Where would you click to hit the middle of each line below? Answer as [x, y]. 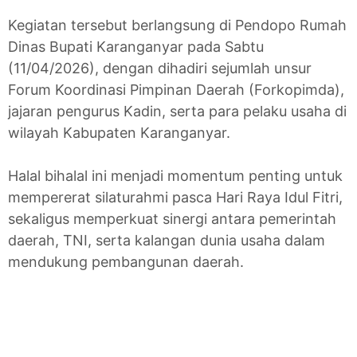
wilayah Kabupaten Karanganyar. [119, 133]
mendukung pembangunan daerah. [126, 262]
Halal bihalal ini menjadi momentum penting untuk [175, 176]
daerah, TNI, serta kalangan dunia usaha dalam [167, 240]
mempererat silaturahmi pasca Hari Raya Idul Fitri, [175, 197]
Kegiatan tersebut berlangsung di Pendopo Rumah [177, 25]
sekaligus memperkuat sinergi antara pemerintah [172, 219]
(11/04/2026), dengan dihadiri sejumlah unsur [160, 68]
